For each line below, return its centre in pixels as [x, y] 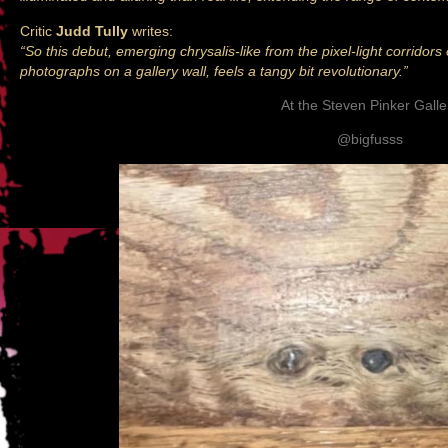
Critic [38, 30]
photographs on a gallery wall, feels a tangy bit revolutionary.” [214, 70]
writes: [150, 30]
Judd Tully [92, 30]
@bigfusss [370, 139]
